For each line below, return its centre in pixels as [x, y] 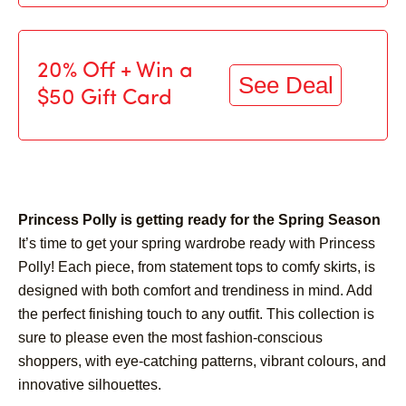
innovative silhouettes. [90, 384]
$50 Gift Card [105, 98]
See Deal [285, 85]
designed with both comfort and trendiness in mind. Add [195, 290]
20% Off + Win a [115, 71]
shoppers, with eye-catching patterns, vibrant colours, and [202, 361]
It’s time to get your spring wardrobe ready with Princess [197, 243]
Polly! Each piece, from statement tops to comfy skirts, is [197, 266]
